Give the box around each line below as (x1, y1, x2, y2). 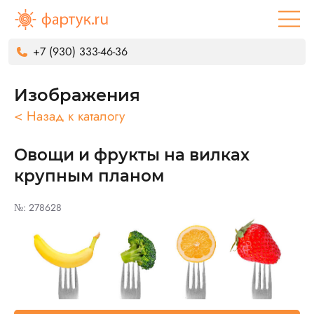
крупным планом (14, 166, 165, 186)
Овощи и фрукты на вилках (14, 145, 250, 165)
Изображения (14, 85, 140, 105)
